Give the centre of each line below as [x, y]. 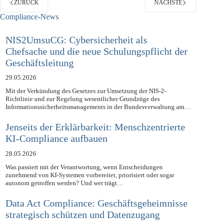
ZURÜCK [26, 14]
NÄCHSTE [168, 14]
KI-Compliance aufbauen [56, 150]
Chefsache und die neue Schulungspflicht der [96, 62]
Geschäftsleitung [39, 74]
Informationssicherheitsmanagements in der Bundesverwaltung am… [98, 118]
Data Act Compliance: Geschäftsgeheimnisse [96, 215]
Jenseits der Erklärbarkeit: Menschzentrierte [95, 139]
